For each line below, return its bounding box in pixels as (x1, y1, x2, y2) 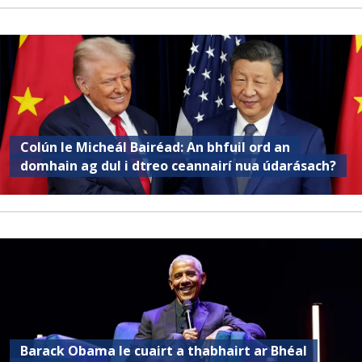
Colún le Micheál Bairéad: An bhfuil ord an (20, 138, 291, 157)
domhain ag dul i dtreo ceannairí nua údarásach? (20, 157, 337, 175)
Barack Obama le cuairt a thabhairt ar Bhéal (20, 342, 308, 360)
